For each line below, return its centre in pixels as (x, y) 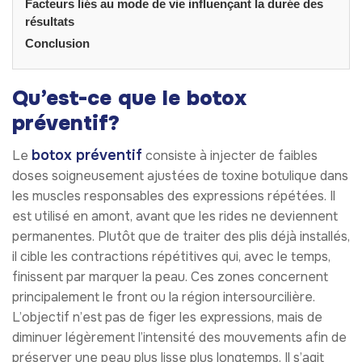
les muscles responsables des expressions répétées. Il (174, 196)
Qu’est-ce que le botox (129, 98)
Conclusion (57, 43)
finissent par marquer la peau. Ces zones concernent (170, 276)
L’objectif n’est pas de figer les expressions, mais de (167, 317)
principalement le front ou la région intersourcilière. (164, 297)
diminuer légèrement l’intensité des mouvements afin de (179, 337)
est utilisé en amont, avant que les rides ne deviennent (175, 216)
